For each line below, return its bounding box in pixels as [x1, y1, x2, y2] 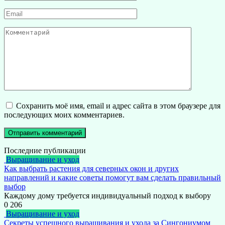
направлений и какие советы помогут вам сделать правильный [4, 173, 221, 182]
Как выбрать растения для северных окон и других [4, 164, 179, 173]
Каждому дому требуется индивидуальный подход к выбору [4, 191, 211, 200]
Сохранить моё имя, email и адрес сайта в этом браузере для [16, 101, 220, 110]
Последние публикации [4, 146, 86, 155]
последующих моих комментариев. [4, 110, 125, 120]
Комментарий [4, 27, 51, 36]
